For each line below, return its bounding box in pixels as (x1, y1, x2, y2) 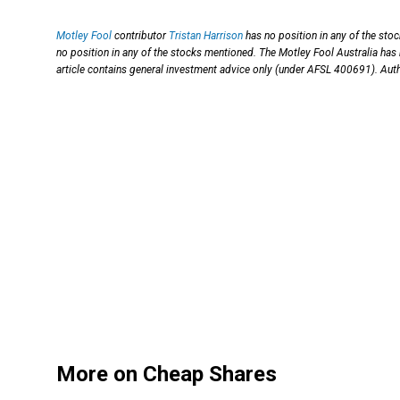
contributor (112, 29, 169, 43)
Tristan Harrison (169, 29, 243, 43)
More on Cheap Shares (56, 361, 277, 387)
